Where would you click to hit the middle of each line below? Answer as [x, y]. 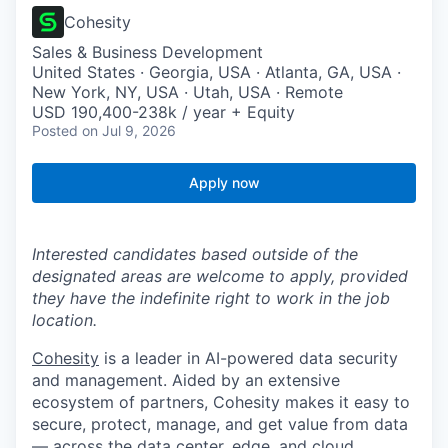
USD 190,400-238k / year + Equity [163, 112]
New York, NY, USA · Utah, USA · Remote [187, 92]
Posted [55, 131]
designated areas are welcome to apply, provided [220, 276]
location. [64, 320]
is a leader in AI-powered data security [248, 358]
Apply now [224, 183]
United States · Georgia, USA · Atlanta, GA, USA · [216, 72]
